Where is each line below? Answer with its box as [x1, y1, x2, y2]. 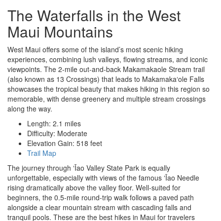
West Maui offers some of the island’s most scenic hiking [7, 44, 183, 55]
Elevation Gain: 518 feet [27, 138, 102, 148]
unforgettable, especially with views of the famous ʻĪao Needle [7, 173, 199, 183]
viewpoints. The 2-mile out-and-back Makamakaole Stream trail [7, 64, 205, 74]
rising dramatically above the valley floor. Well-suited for [7, 183, 181, 193]
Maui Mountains [7, 21, 113, 42]
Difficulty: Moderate [27, 128, 87, 139]
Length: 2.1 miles [27, 118, 81, 129]
